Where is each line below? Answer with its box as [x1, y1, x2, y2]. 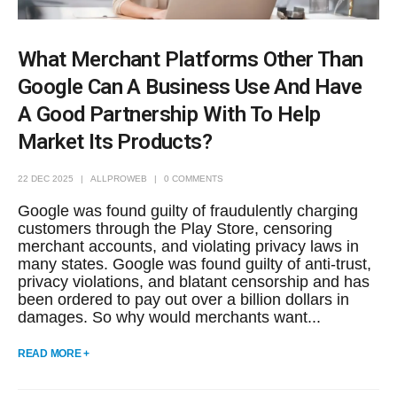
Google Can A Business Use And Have [18, 74, 362, 99]
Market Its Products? [18, 128, 212, 154]
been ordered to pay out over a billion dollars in [18, 291, 349, 309]
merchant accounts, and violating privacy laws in [18, 237, 359, 256]
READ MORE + [18, 347, 90, 359]
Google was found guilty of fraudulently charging [18, 202, 358, 221]
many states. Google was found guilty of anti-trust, [18, 255, 371, 274]
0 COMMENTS [164, 173, 223, 183]
